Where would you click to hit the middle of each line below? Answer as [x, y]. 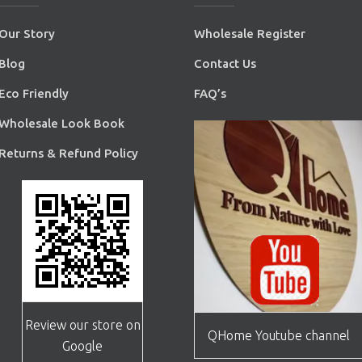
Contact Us [227, 63]
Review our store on [82, 325]
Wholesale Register [250, 34]
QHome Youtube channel [279, 336]
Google [83, 346]
